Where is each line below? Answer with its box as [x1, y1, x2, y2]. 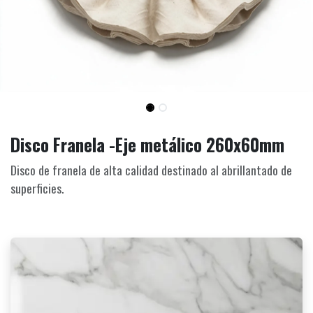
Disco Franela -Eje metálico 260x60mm [10, 131, 284, 157]
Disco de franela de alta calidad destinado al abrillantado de [10, 160, 292, 179]
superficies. [10, 178, 64, 197]
